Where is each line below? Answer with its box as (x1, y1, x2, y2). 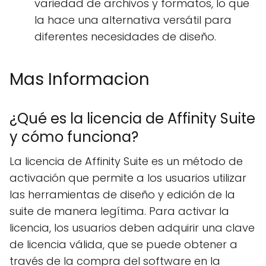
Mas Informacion (9, 68, 150, 91)
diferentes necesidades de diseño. (34, 29, 216, 44)
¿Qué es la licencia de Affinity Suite (9, 109, 255, 128)
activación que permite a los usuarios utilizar (9, 170, 246, 185)
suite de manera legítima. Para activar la (9, 204, 229, 218)
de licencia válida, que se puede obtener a (9, 237, 237, 252)
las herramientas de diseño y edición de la (9, 187, 235, 202)
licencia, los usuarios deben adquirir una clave (9, 220, 255, 235)
